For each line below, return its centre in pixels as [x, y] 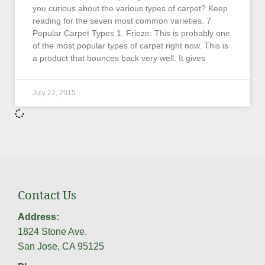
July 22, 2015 [54, 93]
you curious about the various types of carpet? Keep [130, 8]
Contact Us [47, 197]
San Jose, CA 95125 [61, 246]
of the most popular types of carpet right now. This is [130, 45]
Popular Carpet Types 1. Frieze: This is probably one [131, 33]
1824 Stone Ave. [52, 231]
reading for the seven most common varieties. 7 [122, 20]
